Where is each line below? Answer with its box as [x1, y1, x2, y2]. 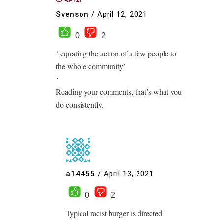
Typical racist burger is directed [66, 207, 162, 218]
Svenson [56, 10, 89, 19]
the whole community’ [56, 60, 126, 71]
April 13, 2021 [104, 169, 154, 179]
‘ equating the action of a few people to [56, 48, 176, 58]
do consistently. [56, 99, 104, 110]
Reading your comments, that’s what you [56, 86, 182, 97]
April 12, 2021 [97, 10, 147, 19]
